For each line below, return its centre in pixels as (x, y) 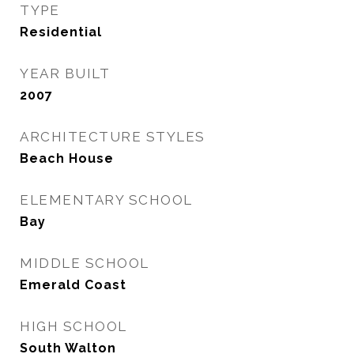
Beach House (67, 158)
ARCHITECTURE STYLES (113, 137)
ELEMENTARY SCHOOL (106, 200)
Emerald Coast (73, 285)
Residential (61, 32)
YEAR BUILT (65, 73)
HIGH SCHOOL (73, 326)
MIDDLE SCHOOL (85, 263)
